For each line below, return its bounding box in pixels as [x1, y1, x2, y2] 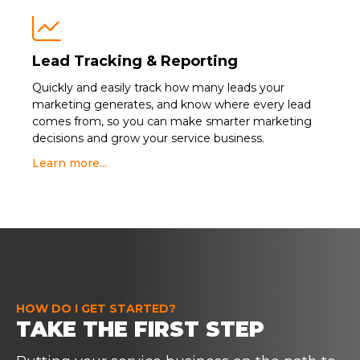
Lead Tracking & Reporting [32, 52, 238, 70]
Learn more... [32, 156, 107, 170]
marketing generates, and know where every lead [32, 97, 311, 112]
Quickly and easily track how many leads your [32, 80, 284, 95]
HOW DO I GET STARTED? [16, 301, 176, 316]
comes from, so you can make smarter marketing [32, 114, 312, 129]
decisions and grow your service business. [32, 131, 264, 145]
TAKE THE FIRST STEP [16, 317, 264, 342]
